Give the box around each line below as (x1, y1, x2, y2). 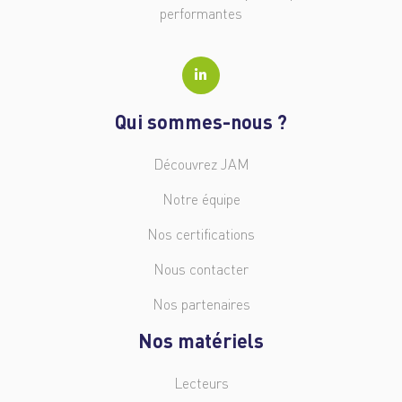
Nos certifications (147, 224, 255, 243)
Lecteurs (173, 373, 229, 392)
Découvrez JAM (153, 154, 249, 173)
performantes (160, 4, 242, 22)
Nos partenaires (152, 294, 250, 313)
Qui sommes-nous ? (115, 109, 287, 133)
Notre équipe (162, 189, 240, 208)
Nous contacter (153, 259, 249, 278)
